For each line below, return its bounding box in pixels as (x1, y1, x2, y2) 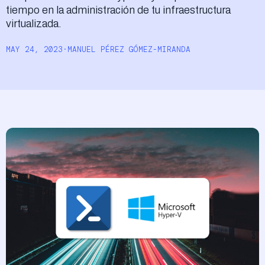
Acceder (31, 11, 69, 22)
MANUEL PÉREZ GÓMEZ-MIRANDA (67, 44, 190, 54)
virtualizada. (6, 18, 62, 30)
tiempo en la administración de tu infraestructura (6, 4, 231, 16)
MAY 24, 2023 (6, 44, 63, 54)
